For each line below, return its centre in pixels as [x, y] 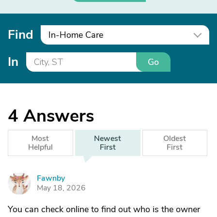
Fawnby [51, 178]
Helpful [40, 147]
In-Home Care [76, 35]
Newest [108, 139]
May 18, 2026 [61, 188]
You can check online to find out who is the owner [104, 209]
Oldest [175, 139]
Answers [59, 116]
